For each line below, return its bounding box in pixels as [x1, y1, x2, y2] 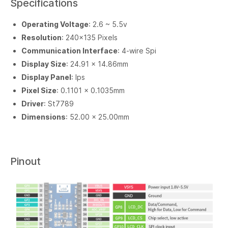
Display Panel [21, 72, 71, 81]
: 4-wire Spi [118, 46, 156, 55]
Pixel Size [21, 85, 56, 95]
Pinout [10, 155, 41, 167]
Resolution [21, 33, 62, 42]
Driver [21, 99, 44, 108]
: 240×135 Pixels [62, 33, 118, 42]
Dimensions [21, 112, 66, 121]
